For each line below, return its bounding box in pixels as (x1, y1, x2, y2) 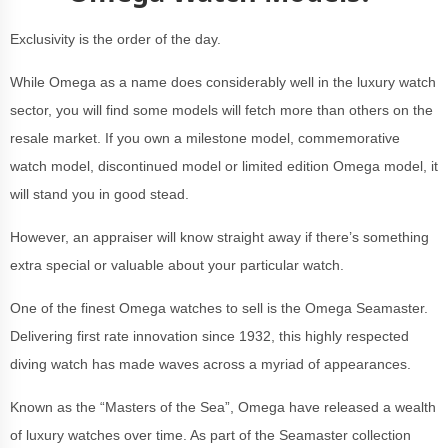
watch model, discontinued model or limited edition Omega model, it (10, 158, 438, 174)
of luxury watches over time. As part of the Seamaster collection (10, 427, 411, 443)
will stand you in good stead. (10, 186, 193, 202)
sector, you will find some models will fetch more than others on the (10, 102, 433, 118)
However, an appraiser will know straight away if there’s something (10, 229, 429, 245)
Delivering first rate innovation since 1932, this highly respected (10, 328, 409, 344)
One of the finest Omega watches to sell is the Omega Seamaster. (10, 300, 428, 316)
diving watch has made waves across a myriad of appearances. (10, 356, 415, 372)
